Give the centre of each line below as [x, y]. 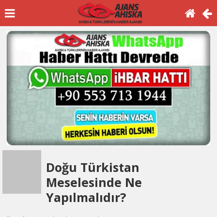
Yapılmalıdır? [86, 197]
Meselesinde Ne [94, 182]
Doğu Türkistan [93, 167]
